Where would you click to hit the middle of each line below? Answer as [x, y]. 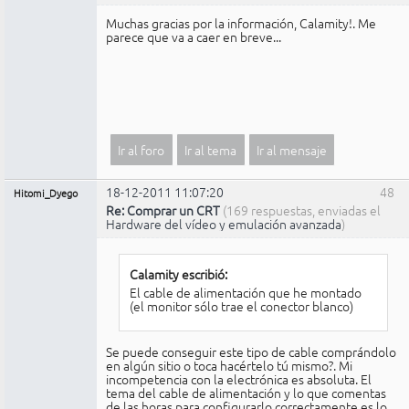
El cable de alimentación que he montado [245, 293]
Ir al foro [142, 149]
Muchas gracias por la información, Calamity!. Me [241, 22]
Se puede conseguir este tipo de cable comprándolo [251, 352]
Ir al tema [211, 149]
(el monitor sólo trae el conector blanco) [241, 306]
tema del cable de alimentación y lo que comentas [246, 393]
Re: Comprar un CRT [163, 210]
